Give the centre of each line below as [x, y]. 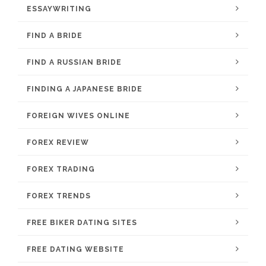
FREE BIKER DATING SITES [82, 223]
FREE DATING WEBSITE [75, 249]
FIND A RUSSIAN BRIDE [74, 62]
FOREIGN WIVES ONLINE [78, 116]
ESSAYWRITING [59, 9]
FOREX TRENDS [59, 196]
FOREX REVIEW [58, 142]
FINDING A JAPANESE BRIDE [85, 89]
